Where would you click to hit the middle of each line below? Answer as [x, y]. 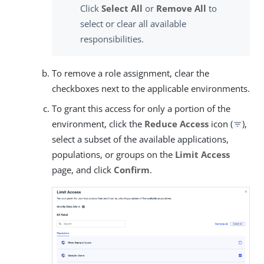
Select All [122, 9]
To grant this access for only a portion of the [141, 109]
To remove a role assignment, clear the [131, 73]
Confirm [132, 170]
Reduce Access [176, 124]
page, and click [83, 170]
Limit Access [202, 155]
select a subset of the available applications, [140, 139]
